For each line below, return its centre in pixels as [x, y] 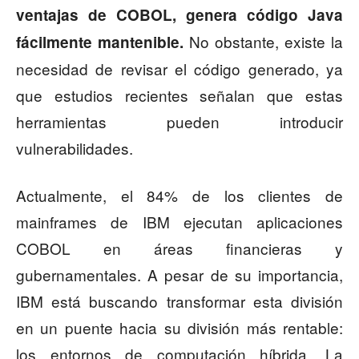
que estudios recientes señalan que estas [179, 95]
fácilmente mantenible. [100, 42]
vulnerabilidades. [75, 147]
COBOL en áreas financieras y [179, 248]
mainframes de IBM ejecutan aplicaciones [179, 221]
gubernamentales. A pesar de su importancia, [179, 274]
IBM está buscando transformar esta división [179, 301]
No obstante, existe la [263, 41]
